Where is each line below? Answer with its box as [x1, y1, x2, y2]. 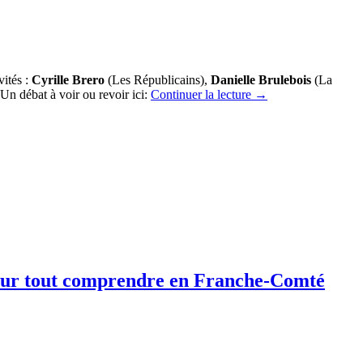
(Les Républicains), [105, 72, 211, 87]
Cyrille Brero [32, 72, 105, 87]
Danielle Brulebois [211, 72, 311, 87]
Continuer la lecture [151, 87, 254, 101]
